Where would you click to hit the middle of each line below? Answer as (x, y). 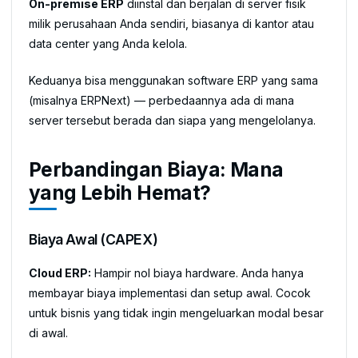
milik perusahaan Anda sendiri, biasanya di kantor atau (171, 23)
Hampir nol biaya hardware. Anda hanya (197, 272)
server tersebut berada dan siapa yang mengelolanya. (172, 120)
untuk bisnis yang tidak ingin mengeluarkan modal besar (176, 312)
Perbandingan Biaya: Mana (156, 169)
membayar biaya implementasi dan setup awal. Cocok (170, 292)
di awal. (48, 332)
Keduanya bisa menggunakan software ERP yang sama (173, 80)
